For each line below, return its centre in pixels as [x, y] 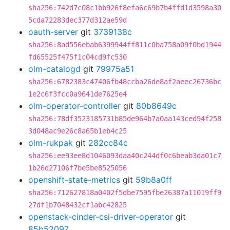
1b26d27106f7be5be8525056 [78, 168]
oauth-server [53, 32]
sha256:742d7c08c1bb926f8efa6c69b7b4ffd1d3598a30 [125, 8]
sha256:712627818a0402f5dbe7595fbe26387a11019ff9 [125, 193]
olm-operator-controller [74, 106]
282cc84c [108, 143]
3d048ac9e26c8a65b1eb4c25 [78, 131]
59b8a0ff [154, 180]
